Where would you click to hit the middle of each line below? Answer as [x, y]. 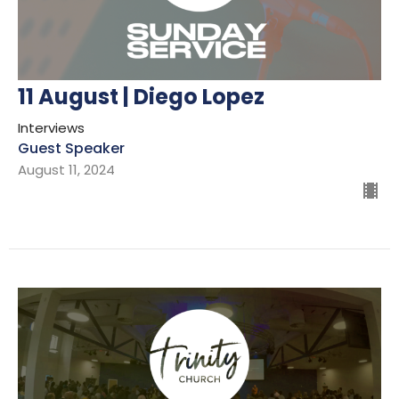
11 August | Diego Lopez [141, 97]
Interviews [51, 128]
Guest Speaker [71, 149]
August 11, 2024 [66, 170]
